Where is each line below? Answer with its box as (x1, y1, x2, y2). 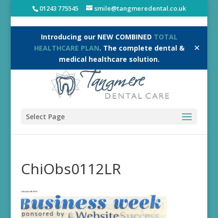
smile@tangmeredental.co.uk (94, 3, 186, 13)
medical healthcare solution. (58, 54, 160, 64)
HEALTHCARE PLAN (34, 43, 99, 53)
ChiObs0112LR (20, 159, 121, 179)
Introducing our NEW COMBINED (40, 32, 154, 41)
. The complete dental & (99, 43, 184, 53)
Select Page (25, 111, 65, 121)
